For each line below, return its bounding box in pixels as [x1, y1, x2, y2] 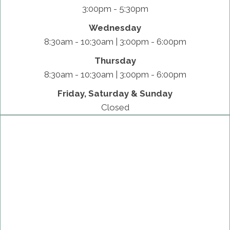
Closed [101, 102, 129, 112]
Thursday [94, 55, 136, 66]
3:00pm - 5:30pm [82, 3, 148, 14]
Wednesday [89, 22, 141, 33]
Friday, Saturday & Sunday [57, 88, 172, 99]
